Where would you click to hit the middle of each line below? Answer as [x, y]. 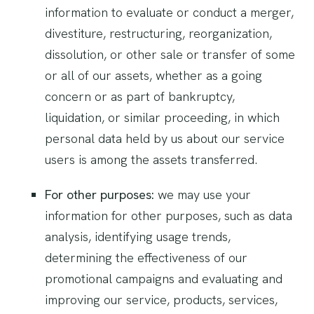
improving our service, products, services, [161, 300]
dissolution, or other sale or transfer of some [170, 54]
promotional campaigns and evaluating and [164, 279]
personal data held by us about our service [165, 138]
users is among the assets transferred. [151, 159]
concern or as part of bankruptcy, [140, 96]
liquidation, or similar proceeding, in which [162, 117]
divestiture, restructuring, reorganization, [158, 33]
